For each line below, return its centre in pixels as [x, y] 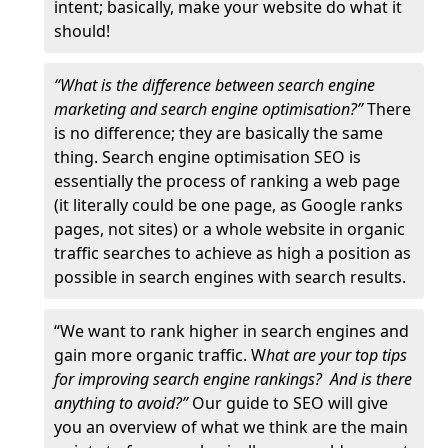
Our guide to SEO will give [290, 403]
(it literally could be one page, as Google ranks [228, 205]
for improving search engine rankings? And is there [233, 379]
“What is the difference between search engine [214, 85]
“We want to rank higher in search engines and [231, 331]
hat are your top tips [336, 355]
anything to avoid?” [123, 403]
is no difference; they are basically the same [218, 133]
